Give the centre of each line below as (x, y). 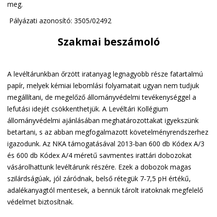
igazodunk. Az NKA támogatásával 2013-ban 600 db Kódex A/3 (106, 144)
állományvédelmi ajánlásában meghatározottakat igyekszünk (103, 120)
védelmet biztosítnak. (40, 202)
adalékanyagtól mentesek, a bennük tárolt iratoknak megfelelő (105, 190)
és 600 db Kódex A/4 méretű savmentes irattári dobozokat (100, 155)
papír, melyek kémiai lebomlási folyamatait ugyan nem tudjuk (103, 85)
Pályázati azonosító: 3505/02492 (59, 21)
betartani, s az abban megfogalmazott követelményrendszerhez (108, 132)
